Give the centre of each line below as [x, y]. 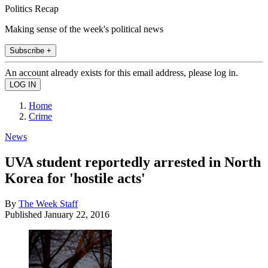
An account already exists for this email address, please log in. [121, 72]
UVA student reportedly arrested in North [133, 162]
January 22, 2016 [77, 214]
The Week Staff [48, 203]
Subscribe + [31, 50]
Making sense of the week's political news [84, 29]
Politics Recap [32, 8]
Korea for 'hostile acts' [75, 178]
